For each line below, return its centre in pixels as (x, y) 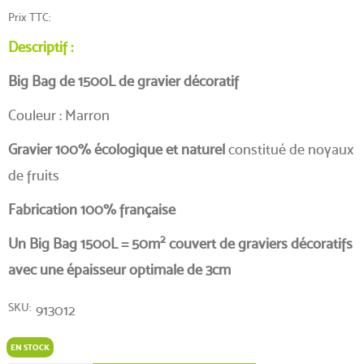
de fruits (34, 175)
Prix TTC (28, 17)
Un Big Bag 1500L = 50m (84, 243)
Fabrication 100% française (92, 209)
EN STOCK (30, 347)
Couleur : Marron (59, 115)
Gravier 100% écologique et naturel (117, 149)
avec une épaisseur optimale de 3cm (119, 269)
